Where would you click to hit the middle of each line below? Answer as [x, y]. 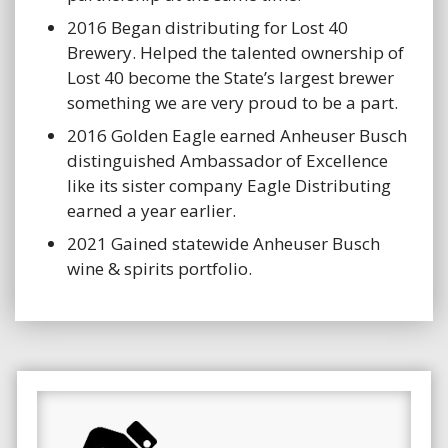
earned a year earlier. [151, 211]
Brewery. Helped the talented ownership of [235, 53]
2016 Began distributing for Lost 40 [207, 28]
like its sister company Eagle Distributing [229, 186]
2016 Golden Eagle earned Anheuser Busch [237, 136]
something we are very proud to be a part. [232, 103]
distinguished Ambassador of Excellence [227, 161]
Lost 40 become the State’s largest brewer [230, 78]
